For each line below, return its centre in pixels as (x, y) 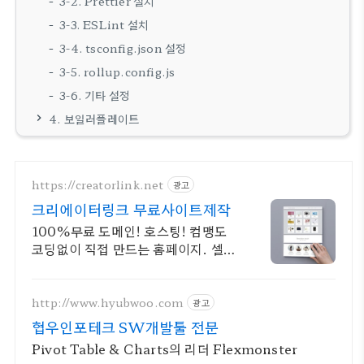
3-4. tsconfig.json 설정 (123, 48)
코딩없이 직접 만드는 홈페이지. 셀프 (134, 249)
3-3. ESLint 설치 (104, 24)
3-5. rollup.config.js (117, 71)
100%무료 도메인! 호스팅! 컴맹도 (129, 231)
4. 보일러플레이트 (95, 119)
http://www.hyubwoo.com (108, 302)
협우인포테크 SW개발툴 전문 (125, 327)
